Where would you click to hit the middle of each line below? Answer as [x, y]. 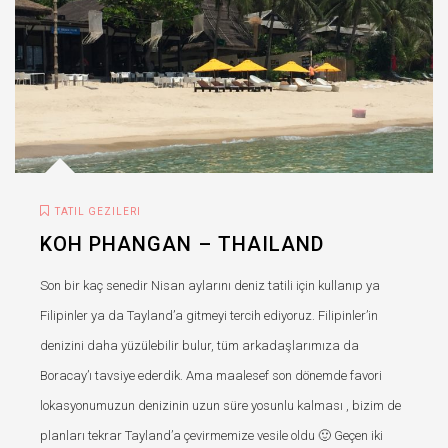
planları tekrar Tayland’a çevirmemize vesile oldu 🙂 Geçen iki [211, 435]
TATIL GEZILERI [98, 211]
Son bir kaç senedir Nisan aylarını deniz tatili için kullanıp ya [210, 285]
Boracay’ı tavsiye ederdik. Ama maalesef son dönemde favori [211, 375]
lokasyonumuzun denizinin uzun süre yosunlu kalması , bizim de [220, 405]
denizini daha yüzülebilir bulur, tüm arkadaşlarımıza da [199, 345]
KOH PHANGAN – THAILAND [182, 243]
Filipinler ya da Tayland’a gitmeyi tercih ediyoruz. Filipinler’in [209, 315]
